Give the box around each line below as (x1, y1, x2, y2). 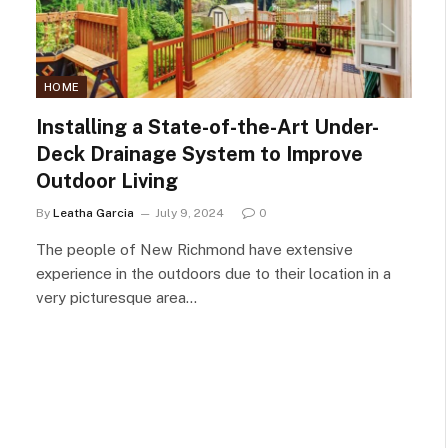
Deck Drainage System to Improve (36, 141, 363, 166)
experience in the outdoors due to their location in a (36, 264, 391, 282)
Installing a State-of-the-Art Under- (36, 114, 379, 139)
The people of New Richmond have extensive (36, 240, 353, 258)
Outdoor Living (36, 168, 178, 193)
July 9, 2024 (155, 205, 224, 220)
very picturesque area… (36, 288, 197, 306)
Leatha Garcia (53, 205, 134, 220)
